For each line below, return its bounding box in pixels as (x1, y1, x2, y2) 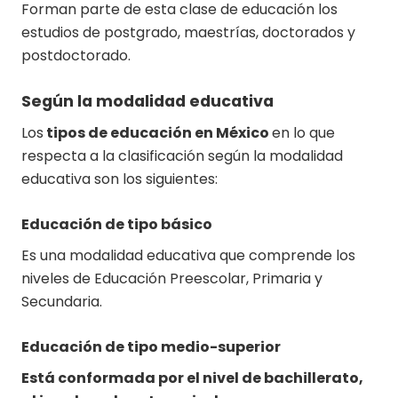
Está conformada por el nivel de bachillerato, (21, 367, 363, 388)
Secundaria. (21, 291, 102, 312)
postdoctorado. (21, 44, 131, 66)
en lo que (272, 122, 335, 143)
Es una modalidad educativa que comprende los (21, 244, 355, 266)
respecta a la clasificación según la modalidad (21, 145, 343, 166)
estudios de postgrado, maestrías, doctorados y (21, 21, 355, 43)
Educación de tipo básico (21, 213, 212, 235)
